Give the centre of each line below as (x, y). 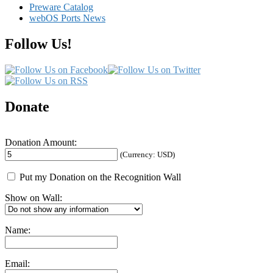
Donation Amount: (41, 142)
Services (89, 11)
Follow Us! (38, 44)
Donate (27, 106)
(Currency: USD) (147, 154)
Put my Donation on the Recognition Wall (99, 177)
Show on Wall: (34, 197)
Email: (17, 263)
